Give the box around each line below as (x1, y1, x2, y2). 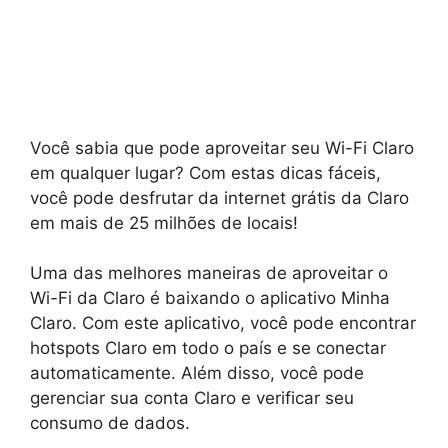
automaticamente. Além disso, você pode (30, 363, 364, 383)
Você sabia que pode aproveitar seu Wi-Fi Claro (30, 137, 414, 158)
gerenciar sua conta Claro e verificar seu (30, 388, 354, 408)
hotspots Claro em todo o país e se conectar (30, 338, 386, 358)
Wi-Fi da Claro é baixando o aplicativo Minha (30, 288, 390, 308)
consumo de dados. (30, 413, 190, 433)
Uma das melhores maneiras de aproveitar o (30, 263, 388, 283)
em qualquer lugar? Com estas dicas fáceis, (30, 162, 381, 183)
